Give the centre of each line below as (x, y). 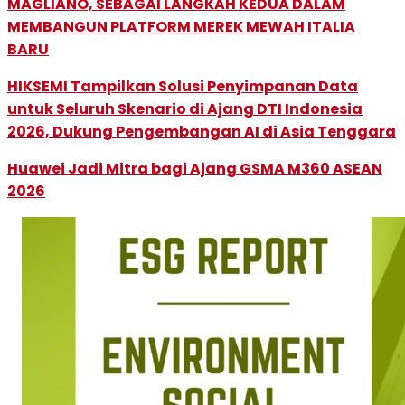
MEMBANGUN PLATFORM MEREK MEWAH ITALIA (181, 26)
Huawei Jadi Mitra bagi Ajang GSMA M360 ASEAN (195, 168)
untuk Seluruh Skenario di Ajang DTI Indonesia (185, 108)
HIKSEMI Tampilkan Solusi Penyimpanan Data (183, 86)
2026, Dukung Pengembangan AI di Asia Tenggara (202, 131)
